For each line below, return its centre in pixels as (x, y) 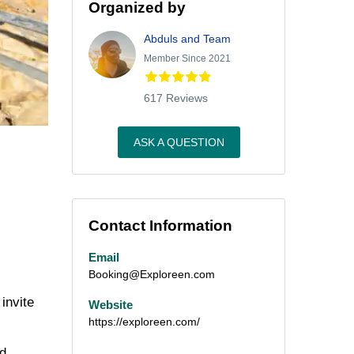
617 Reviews (176, 98)
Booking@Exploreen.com (152, 274)
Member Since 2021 (187, 58)
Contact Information (160, 226)
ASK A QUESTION (179, 142)
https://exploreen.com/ (144, 321)
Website (111, 304)
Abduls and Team (187, 39)
